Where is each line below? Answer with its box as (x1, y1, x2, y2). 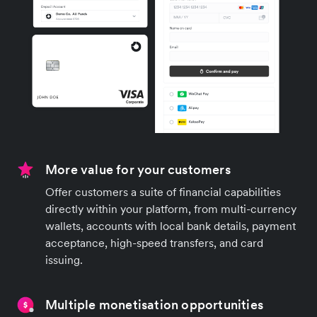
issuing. (45, 252, 83, 267)
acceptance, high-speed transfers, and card (45, 235, 263, 250)
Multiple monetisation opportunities (45, 296, 263, 313)
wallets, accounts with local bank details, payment (45, 218, 296, 233)
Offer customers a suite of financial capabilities (45, 184, 281, 199)
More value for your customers (45, 161, 231, 178)
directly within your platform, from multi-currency (45, 201, 296, 216)
